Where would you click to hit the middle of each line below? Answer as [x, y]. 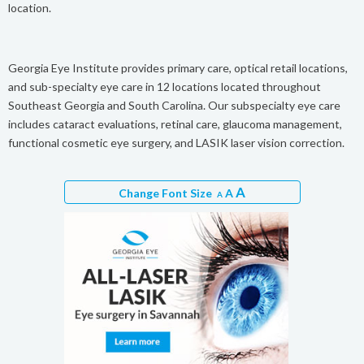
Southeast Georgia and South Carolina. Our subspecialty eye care [174, 106]
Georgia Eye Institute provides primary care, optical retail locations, [178, 68]
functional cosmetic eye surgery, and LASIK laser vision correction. [176, 143]
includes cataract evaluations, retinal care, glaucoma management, [175, 124]
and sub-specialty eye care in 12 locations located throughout [165, 87]
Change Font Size [168, 193]
